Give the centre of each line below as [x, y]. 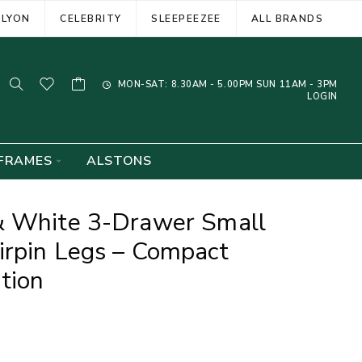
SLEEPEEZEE [186, 18]
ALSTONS [120, 161]
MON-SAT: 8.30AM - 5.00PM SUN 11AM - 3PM [226, 84]
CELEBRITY [91, 18]
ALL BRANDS [287, 18]
